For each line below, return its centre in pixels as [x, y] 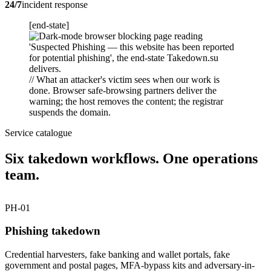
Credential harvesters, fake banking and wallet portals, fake [117, 255]
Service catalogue [38, 132]
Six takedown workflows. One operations [131, 158]
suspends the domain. [70, 112]
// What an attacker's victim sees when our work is [124, 79]
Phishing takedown [53, 231]
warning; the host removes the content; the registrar [126, 101]
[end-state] [49, 25]
